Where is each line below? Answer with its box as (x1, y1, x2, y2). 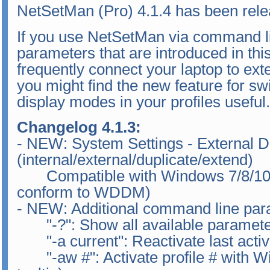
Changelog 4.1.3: (17, 119, 141, 136)
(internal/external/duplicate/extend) (17, 151, 253, 169)
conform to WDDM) (17, 184, 151, 201)
